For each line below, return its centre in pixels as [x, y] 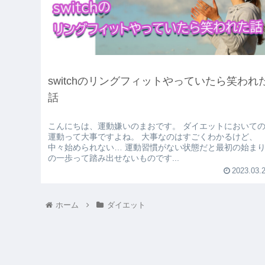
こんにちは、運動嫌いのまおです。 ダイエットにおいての [116, 126]
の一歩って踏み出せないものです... [114, 158]
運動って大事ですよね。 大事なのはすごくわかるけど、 [153, 136]
